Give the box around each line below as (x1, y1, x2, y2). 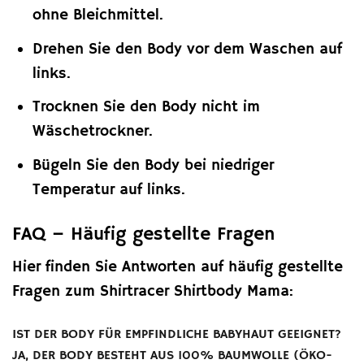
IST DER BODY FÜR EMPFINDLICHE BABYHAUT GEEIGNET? (12, 326, 341, 344)
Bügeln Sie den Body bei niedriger (32, 155, 274, 175)
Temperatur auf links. (32, 180, 185, 200)
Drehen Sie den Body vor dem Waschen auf (32, 39, 342, 59)
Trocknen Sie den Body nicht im (32, 97, 260, 118)
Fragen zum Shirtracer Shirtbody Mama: (12, 282, 293, 302)
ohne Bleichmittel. (32, 6, 163, 26)
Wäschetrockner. (32, 122, 153, 142)
